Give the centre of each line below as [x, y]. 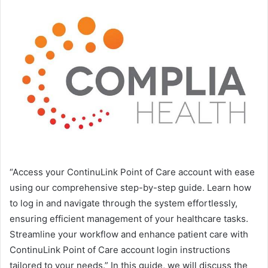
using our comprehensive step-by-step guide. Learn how [130, 187]
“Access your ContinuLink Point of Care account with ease [132, 172]
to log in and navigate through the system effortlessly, [124, 203]
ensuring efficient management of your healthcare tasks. [129, 218]
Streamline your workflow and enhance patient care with [129, 234]
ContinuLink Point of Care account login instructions [120, 249]
